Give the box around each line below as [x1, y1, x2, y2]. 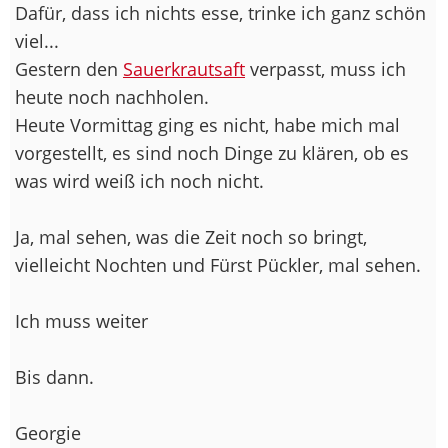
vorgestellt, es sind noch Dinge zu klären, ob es [15, 140, 409, 165]
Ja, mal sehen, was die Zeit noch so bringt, [15, 224, 367, 249]
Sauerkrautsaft [123, 56, 245, 81]
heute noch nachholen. [15, 84, 209, 109]
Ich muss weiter [15, 308, 148, 333]
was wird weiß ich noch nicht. [15, 168, 264, 193]
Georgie [15, 420, 81, 445]
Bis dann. [15, 364, 94, 389]
